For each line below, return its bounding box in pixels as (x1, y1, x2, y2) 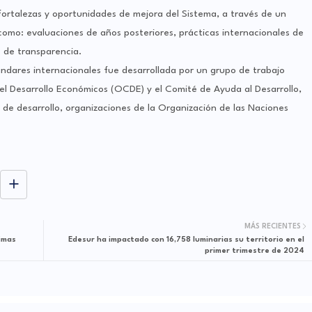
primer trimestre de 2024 (204, 247, 304, 256)
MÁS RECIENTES (244, 223, 301, 231)
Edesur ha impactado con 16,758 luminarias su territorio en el (68, 236, 304, 244)
